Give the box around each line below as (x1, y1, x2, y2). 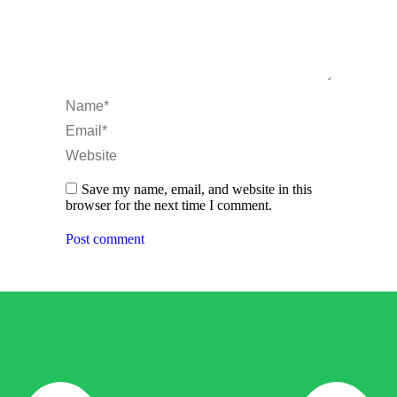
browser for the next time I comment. (66, 198, 272, 213)
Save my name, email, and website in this (82, 182, 312, 197)
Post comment (66, 231, 144, 246)
